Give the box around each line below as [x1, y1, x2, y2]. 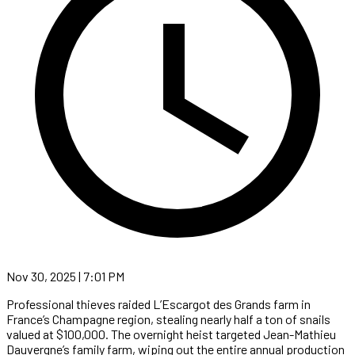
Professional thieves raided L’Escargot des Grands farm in [6, 296, 311, 311]
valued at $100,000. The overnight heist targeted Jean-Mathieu [6, 326, 336, 342]
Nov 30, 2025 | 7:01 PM [6, 268, 124, 284]
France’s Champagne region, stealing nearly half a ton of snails [6, 311, 330, 326]
